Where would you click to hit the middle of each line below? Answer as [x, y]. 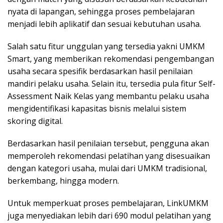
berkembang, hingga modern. [63, 181]
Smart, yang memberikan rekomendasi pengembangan [111, 59]
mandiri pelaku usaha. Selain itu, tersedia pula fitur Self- [111, 84]
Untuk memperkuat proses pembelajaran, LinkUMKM [108, 203]
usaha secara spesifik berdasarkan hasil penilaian [100, 71]
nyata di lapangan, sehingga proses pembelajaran [101, 12]
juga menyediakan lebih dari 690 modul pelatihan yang [109, 216]
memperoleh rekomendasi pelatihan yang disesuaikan [109, 156]
